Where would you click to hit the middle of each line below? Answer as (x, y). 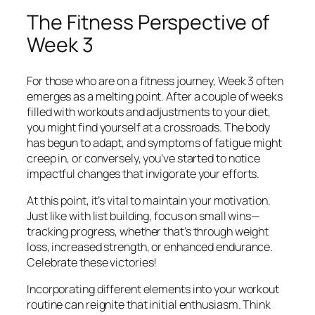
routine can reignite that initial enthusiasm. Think (149, 305)
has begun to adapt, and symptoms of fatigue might (155, 142)
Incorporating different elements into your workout (153, 289)
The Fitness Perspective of (148, 22)
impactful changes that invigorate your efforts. (143, 173)
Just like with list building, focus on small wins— (143, 216)
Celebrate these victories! (92, 263)
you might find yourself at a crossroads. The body (149, 127)
